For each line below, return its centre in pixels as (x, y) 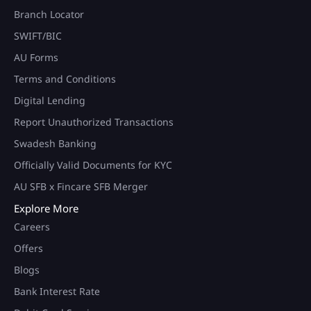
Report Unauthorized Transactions (94, 121)
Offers (28, 248)
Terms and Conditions (65, 78)
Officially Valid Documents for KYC (93, 165)
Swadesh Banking (55, 143)
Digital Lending (50, 100)
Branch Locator (49, 14)
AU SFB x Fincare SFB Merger (81, 186)
